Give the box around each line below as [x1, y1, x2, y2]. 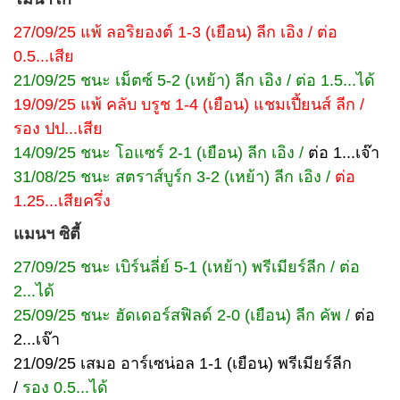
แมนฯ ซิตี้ [13, 224, 80, 243]
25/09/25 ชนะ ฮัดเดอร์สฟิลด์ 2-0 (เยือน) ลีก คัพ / [13, 305, 354, 324]
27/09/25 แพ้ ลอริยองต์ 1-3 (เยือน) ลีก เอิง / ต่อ [13, 22, 337, 41]
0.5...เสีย [13, 46, 74, 65]
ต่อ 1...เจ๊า [308, 143, 379, 162]
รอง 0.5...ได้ [18, 378, 108, 396]
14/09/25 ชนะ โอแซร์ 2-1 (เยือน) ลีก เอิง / [13, 143, 308, 162]
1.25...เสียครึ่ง [13, 191, 111, 210]
